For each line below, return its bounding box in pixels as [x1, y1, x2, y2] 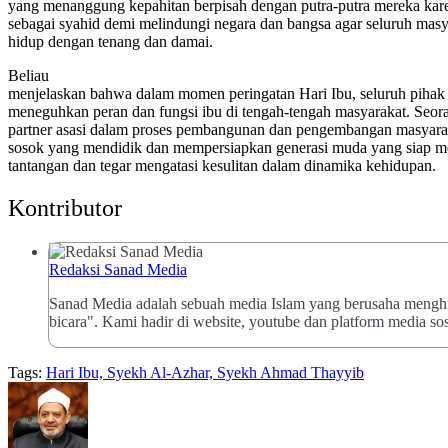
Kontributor [8, 195, 122, 222]
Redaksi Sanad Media [49, 261, 187, 279]
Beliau [8, 67, 49, 85]
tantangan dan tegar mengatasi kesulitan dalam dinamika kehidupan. [8, 157, 440, 175]
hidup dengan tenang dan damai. [8, 33, 213, 51]
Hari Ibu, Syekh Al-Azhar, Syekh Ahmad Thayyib [46, 364, 364, 382]
